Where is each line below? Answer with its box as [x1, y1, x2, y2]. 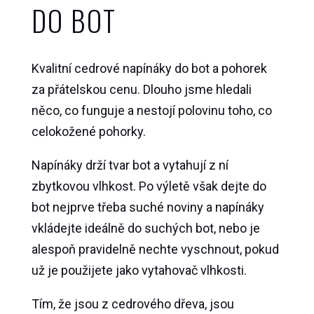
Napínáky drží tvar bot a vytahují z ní [31, 158, 228, 173]
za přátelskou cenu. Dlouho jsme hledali [31, 82, 252, 97]
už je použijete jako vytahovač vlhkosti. [31, 263, 247, 278]
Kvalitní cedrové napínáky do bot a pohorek [31, 61, 267, 76]
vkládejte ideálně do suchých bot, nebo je [31, 221, 260, 236]
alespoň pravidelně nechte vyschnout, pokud [31, 242, 279, 257]
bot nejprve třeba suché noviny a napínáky [31, 200, 264, 215]
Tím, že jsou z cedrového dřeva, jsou [31, 296, 234, 312]
